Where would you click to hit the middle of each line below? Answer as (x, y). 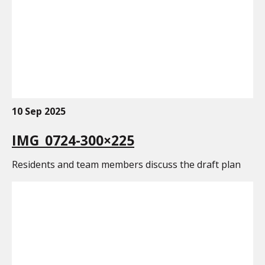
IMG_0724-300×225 (73, 140)
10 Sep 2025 (39, 111)
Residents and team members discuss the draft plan (126, 165)
